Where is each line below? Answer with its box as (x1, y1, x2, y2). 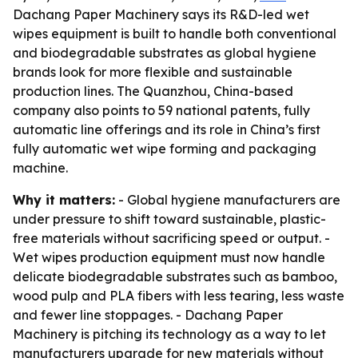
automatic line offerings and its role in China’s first (13, 121, 320, 137)
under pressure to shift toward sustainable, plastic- (13, 211, 326, 227)
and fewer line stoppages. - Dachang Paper (13, 307, 283, 323)
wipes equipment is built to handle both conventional (13, 26, 336, 42)
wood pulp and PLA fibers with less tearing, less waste (13, 288, 344, 304)
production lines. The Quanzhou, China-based (13, 83, 293, 99)
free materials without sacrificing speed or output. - (13, 230, 330, 246)
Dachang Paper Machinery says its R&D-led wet (13, 6, 309, 22)
